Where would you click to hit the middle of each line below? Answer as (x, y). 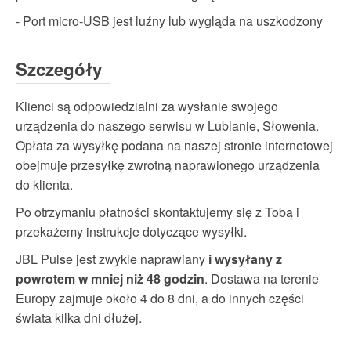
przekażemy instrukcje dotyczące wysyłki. (131, 231)
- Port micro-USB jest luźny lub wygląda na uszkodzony (169, 21)
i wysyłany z (245, 259)
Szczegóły (59, 69)
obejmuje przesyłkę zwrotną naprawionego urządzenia (168, 165)
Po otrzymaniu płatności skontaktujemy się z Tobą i (157, 212)
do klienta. (44, 185)
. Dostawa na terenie (262, 278)
